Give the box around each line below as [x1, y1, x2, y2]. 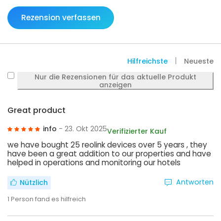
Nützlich [19, 178, 48, 188]
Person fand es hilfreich [11, 194, 86, 204]
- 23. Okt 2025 [58, 124, 107, 134]
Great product [7, 105, 66, 116]
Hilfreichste [127, 56, 168, 66]
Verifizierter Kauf [107, 126, 167, 136]
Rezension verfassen [21, 12, 101, 23]
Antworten [176, 177, 214, 187]
